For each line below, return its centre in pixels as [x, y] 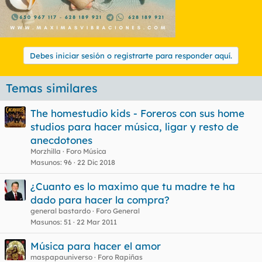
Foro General [118, 211]
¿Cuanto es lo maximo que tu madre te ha [133, 186]
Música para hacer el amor [96, 246]
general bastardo [61, 211]
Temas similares [52, 88]
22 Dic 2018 [96, 162]
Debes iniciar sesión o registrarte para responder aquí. [131, 56]
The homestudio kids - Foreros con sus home [137, 113]
